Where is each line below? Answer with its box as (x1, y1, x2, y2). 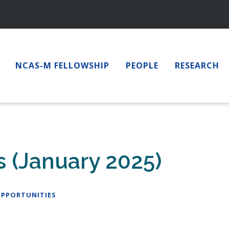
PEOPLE (126, 59, 158, 71)
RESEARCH (175, 59, 219, 71)
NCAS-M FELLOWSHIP (15, 59, 109, 71)
